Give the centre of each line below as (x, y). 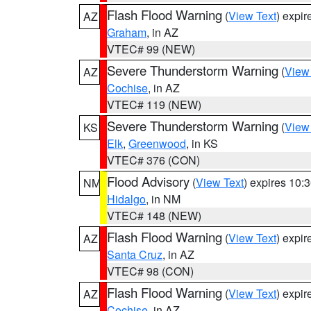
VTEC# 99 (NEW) (151, 49)
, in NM (163, 199)
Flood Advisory (148, 181)
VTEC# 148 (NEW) (154, 216)
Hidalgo (126, 199)
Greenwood (157, 143)
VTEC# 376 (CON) (153, 160)
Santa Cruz (135, 254)
